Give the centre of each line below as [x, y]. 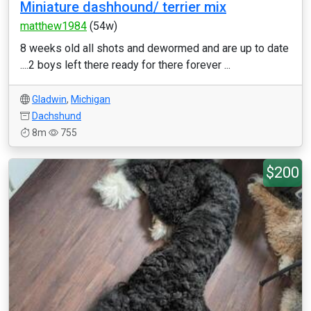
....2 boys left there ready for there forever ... [125, 65]
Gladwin [49, 99]
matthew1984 [53, 26]
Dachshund [57, 116]
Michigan [91, 99]
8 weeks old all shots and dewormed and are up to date [154, 48]
